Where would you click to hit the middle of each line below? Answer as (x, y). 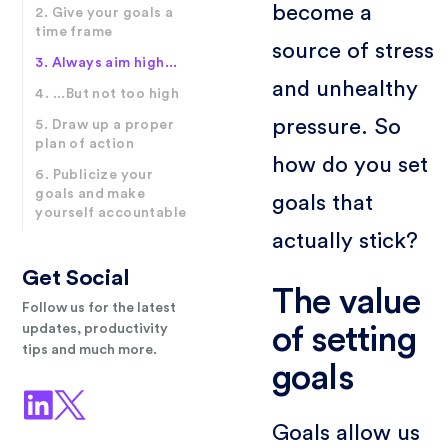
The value (346, 302)
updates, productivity (95, 329)
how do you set (349, 164)
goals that (322, 202)
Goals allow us (345, 432)
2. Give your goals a (104, 13)
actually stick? (344, 240)
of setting (343, 340)
